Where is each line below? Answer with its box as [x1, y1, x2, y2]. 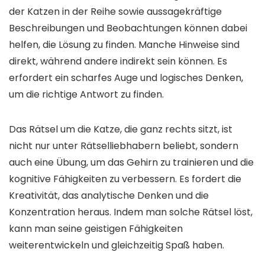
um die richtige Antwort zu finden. [9, 87, 164, 101]
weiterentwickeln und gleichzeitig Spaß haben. [9, 238, 224, 252]
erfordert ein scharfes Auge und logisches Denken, [9, 70, 243, 85]
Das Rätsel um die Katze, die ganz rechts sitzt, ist [9, 122, 232, 136]
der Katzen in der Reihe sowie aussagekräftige [9, 4, 222, 18]
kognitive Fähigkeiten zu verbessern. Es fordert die [9, 172, 241, 186]
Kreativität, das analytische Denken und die [9, 188, 209, 202]
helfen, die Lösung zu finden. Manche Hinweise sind [9, 37, 240, 51]
